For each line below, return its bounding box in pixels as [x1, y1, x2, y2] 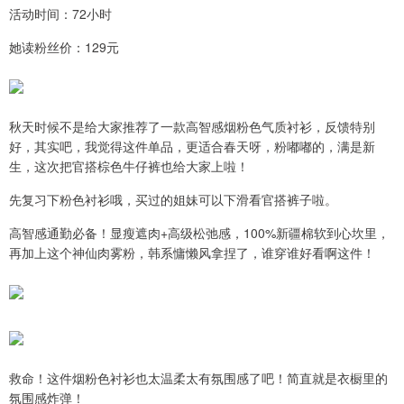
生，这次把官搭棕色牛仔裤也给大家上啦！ [9, 156, 249, 175]
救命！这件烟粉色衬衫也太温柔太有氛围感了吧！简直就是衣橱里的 [9, 368, 388, 387]
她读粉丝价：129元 [9, 37, 119, 56]
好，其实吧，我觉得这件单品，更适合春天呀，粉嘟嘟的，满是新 [9, 136, 375, 155]
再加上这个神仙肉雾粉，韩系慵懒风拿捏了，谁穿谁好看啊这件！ [9, 243, 375, 262]
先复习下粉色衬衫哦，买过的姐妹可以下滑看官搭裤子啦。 [9, 189, 337, 208]
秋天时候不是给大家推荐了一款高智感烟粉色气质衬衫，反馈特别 [9, 116, 375, 135]
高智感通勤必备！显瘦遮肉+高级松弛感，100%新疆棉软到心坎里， [9, 223, 390, 242]
